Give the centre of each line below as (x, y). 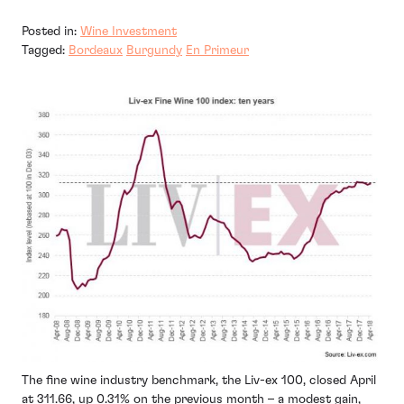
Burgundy (154, 50)
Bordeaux (96, 50)
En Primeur (217, 50)
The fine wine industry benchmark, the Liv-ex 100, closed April (199, 380)
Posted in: (51, 31)
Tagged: (45, 50)
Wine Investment (129, 31)
